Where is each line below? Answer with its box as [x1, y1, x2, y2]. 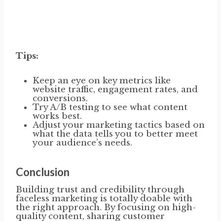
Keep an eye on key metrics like [33, 75, 171, 86]
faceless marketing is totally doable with [16, 193, 192, 204]
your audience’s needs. [33, 137, 132, 148]
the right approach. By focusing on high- [16, 202, 196, 213]
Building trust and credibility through [16, 184, 184, 195]
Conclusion [16, 165, 70, 179]
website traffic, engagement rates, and [33, 84, 198, 95]
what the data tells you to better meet [33, 128, 198, 139]
